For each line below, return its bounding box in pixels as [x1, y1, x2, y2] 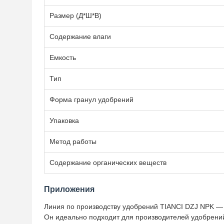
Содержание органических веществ [49, 158, 166, 166]
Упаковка [49, 116, 79, 124]
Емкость [49, 53, 76, 61]
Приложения [44, 185, 94, 193]
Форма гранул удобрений [49, 95, 133, 103]
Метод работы [49, 137, 96, 145]
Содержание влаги [49, 32, 111, 40]
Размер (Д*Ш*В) [49, 11, 101, 19]
